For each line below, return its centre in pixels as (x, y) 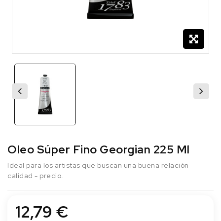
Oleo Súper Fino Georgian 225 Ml (99, 149)
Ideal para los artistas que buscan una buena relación (98, 165)
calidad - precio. (36, 175)
